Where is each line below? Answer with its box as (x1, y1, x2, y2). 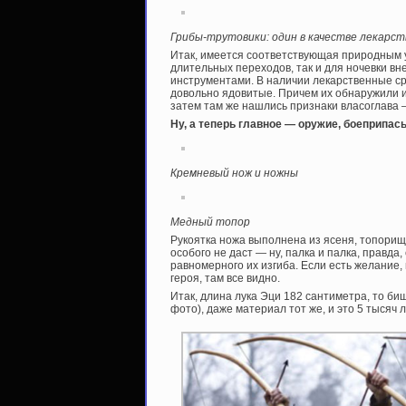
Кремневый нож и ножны (170, 167, 298, 180)
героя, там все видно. (170, 272, 280, 285)
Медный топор (170, 216, 250, 229)
